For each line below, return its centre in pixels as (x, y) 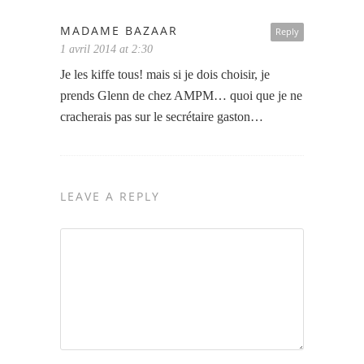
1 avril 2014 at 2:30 (106, 49)
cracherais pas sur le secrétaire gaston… (162, 116)
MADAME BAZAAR (119, 30)
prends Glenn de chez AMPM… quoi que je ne (181, 95)
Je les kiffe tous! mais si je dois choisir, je (165, 74)
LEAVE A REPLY (110, 196)
